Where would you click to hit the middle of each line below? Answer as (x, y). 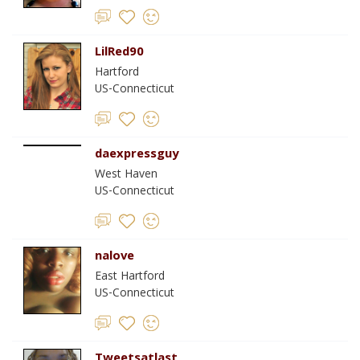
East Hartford (130, 277)
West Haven (126, 175)
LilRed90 (119, 53)
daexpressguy (137, 155)
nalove (115, 257)
